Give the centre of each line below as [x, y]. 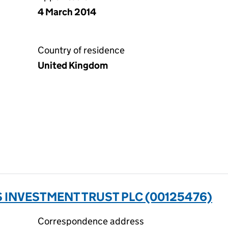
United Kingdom [73, 65]
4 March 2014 [67, 12]
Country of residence [81, 50]
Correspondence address [91, 221]
